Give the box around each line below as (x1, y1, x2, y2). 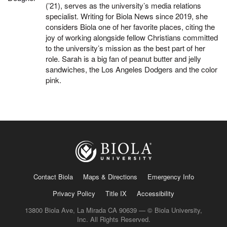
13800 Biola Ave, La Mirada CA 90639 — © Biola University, (25, 205, 202, 215)
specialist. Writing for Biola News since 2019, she (46, 11, 208, 22)
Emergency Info (147, 171, 194, 181)
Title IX (105, 188, 127, 198)
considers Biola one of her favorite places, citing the (46, 21, 215, 32)
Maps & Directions (83, 171, 137, 181)
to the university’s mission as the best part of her (46, 43, 205, 54)
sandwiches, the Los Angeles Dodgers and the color (46, 64, 217, 75)
